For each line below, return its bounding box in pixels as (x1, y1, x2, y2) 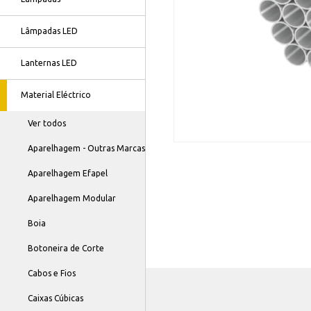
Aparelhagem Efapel (28, 169, 108, 178)
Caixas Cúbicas (28, 294, 83, 303)
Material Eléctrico (21, 90, 91, 99)
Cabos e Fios (28, 269, 76, 278)
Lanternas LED (21, 58, 77, 67)
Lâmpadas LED (21, 26, 78, 35)
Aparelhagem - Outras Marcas (28, 144, 145, 153)
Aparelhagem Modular (28, 194, 116, 203)
